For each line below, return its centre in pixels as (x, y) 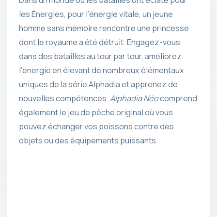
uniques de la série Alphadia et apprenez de (98, 84)
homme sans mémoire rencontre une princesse (104, 28)
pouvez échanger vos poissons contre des (96, 126)
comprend (178, 98)
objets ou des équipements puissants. (88, 140)
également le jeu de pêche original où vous (96, 112)
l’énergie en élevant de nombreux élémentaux (101, 70)
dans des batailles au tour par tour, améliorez (100, 56)
